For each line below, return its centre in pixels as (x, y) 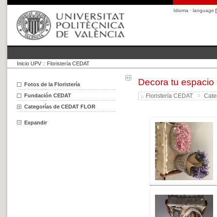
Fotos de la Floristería (52, 84)
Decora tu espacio (176, 82)
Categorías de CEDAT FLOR (60, 107)
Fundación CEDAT (48, 95)
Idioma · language (194, 10)
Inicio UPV (29, 63)
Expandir (36, 123)
